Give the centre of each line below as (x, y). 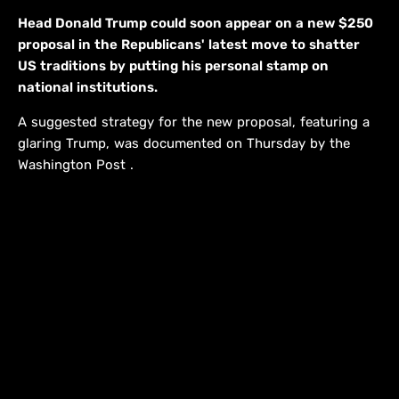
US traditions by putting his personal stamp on (173, 66)
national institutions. (88, 88)
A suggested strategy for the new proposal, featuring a (194, 122)
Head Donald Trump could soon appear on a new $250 (195, 24)
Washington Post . (76, 165)
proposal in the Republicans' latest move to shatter (189, 45)
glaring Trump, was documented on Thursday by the (184, 144)
